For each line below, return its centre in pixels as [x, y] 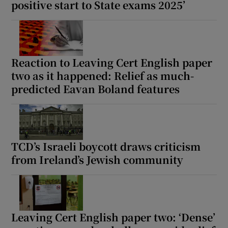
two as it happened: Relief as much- [103, 75]
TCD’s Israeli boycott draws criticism [106, 146]
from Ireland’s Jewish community [97, 159]
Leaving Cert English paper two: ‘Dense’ [113, 217]
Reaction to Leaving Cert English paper [112, 62]
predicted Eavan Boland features [96, 89]
